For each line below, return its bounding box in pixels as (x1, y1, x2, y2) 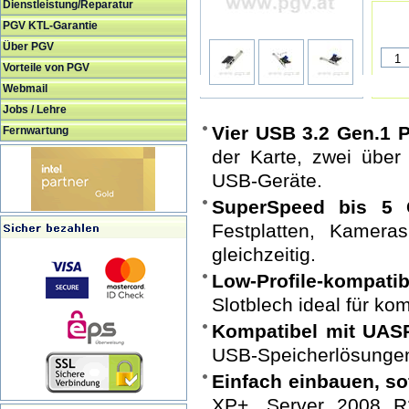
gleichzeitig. (212, 244, 316, 265)
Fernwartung (3, 124, 68, 137)
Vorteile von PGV (3, 61, 89, 74)
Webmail (3, 82, 47, 95)
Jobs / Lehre (3, 103, 67, 116)
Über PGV (3, 40, 54, 53)
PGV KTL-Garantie (3, 19, 98, 32)
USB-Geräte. (212, 170, 322, 191)
